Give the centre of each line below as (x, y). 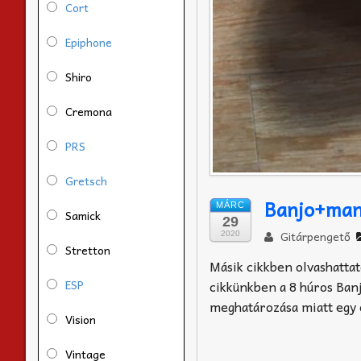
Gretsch (86, 180)
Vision (81, 319)
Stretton (88, 249)
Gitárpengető (313, 237)
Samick (83, 215)
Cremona (89, 111)
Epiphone (89, 41)
